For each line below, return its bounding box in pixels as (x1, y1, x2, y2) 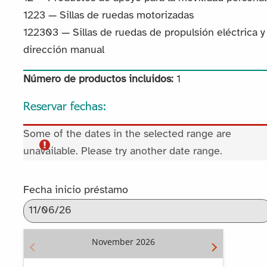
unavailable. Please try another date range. (23, 146, 222, 158)
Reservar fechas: (23, 98, 107, 113)
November (92, 236, 134, 248)
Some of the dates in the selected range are (23, 129, 231, 141)
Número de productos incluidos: (23, 74, 173, 86)
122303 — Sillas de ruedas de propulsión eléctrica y (23, 27, 265, 39)
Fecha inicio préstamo (23, 185, 128, 197)
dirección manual (23, 45, 104, 57)
